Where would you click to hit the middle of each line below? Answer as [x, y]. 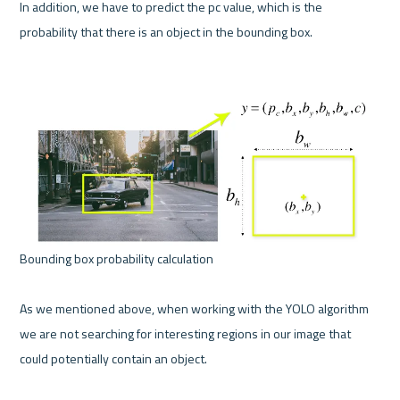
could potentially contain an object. [114, 359]
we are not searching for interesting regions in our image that [186, 334]
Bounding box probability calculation [118, 259]
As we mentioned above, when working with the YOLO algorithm [195, 309]
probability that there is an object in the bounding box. [167, 32]
